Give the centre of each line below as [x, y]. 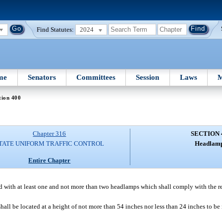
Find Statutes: [55, 29]
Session [148, 77]
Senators [42, 77]
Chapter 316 [50, 134]
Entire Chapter [50, 160]
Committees [96, 77]
